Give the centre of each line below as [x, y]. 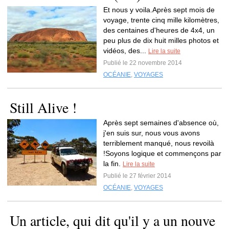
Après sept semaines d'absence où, [161, 123]
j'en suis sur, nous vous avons [152, 133]
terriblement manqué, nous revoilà [159, 143]
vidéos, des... [126, 51]
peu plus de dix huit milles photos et [161, 40]
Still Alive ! [43, 107]
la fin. [113, 164]
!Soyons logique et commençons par [162, 153]
